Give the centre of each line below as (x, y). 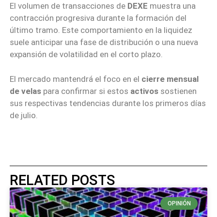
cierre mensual (170, 79)
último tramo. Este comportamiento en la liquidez (101, 30)
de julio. (24, 115)
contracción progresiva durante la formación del (98, 18)
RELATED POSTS (62, 180)
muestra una (172, 6)
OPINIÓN (179, 203)
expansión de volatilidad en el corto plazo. (86, 54)
